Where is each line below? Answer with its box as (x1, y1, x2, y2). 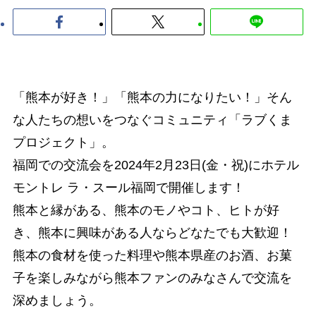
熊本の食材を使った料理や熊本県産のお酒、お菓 (12, 248, 292, 262)
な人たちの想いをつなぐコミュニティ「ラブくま (12, 112, 292, 127)
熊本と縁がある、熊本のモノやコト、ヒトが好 (12, 202, 279, 217)
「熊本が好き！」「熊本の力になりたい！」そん (12, 90, 292, 104)
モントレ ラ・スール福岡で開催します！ (12, 180, 245, 195)
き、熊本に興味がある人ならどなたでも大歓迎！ (12, 225, 292, 240)
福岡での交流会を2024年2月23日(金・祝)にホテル (12, 157, 299, 172)
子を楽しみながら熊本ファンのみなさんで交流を (12, 270, 292, 285)
